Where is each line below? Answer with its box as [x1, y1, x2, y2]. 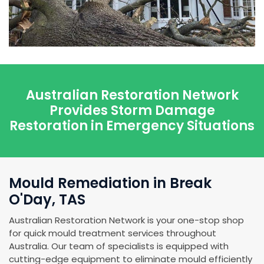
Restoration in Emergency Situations [9, 116, 255, 135]
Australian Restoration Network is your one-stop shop [9, 213, 244, 226]
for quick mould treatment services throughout [9, 226, 216, 239]
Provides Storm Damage [49, 101, 215, 120]
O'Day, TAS [9, 189, 85, 209]
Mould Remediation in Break [9, 173, 212, 193]
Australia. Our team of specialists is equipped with [9, 239, 229, 252]
